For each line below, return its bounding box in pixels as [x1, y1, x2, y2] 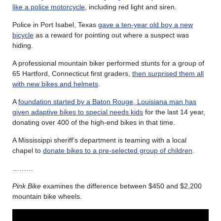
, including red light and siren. [85, 2, 177, 11]
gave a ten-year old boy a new [98, 20, 193, 29]
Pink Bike [12, 182, 41, 190]
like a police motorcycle [12, 2, 85, 11]
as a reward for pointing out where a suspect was [34, 31, 189, 39]
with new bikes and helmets [12, 79, 98, 88]
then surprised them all [132, 69, 204, 77]
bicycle [12, 31, 34, 39]
